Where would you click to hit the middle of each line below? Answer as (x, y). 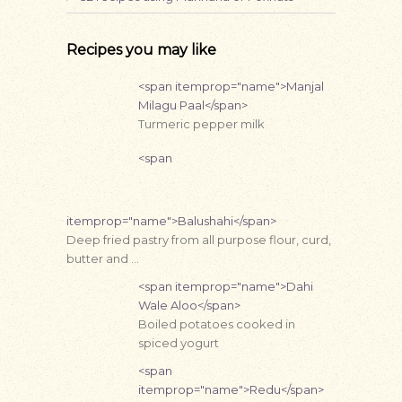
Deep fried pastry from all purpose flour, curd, (199, 240)
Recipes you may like (141, 50)
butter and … (103, 258)
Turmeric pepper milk (201, 124)
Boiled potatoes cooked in (217, 324)
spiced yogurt (179, 343)
